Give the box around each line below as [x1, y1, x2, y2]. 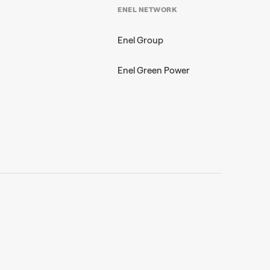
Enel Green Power [118, 65, 190, 76]
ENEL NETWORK [118, 5, 178, 14]
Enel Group [118, 35, 164, 46]
